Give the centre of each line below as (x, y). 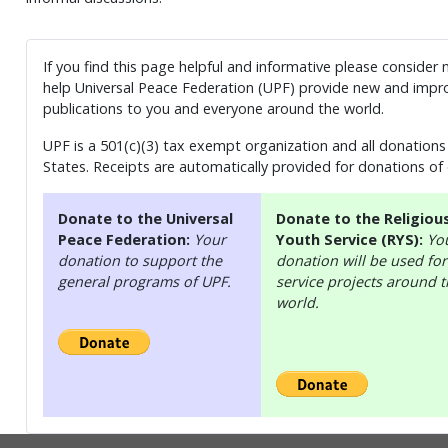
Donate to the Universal (145, 218)
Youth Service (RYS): (351, 239)
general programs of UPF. (144, 281)
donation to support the (139, 260)
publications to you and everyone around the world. (213, 108)
